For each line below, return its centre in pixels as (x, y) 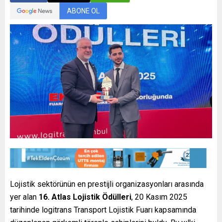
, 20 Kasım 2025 (159, 197)
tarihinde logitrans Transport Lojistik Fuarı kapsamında (103, 210)
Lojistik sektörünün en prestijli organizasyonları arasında (107, 184)
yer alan (24, 197)
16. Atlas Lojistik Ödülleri (85, 197)
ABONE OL (83, 11)
